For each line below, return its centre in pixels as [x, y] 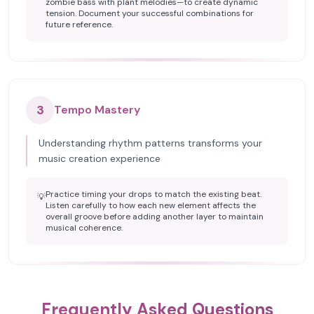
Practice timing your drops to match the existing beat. [153, 194]
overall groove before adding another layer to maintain [155, 217]
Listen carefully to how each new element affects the [151, 205]
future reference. [79, 25]
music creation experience [100, 158]
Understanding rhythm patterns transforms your [150, 143]
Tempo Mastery [97, 110]
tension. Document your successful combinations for [150, 13]
